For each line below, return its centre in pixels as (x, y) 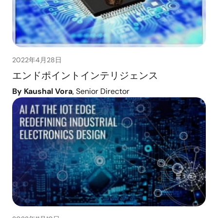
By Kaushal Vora (42, 91)
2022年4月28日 (37, 60)
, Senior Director (101, 91)
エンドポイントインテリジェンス (85, 75)
